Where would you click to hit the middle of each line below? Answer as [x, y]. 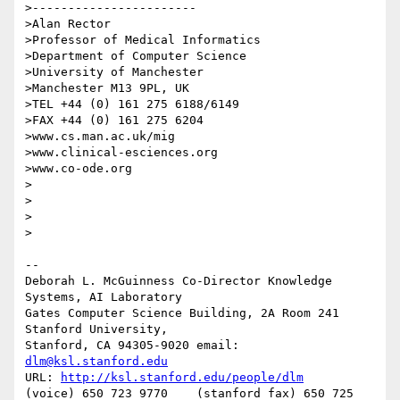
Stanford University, [100, 329]
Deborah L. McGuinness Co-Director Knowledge [179, 281]
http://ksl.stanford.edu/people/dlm [182, 378]
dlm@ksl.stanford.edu [96, 362]
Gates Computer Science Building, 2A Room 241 [182, 313]
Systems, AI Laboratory [107, 297]
